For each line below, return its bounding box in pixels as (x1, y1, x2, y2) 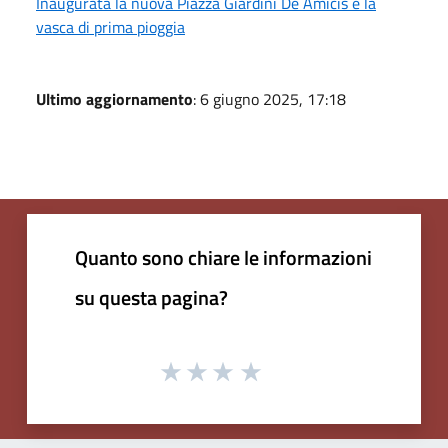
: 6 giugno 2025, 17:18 (193, 86, 346, 111)
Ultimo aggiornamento (36, 86, 193, 111)
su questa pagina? (75, 281, 228, 313)
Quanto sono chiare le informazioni (75, 241, 372, 273)
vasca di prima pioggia (36, 14, 185, 39)
